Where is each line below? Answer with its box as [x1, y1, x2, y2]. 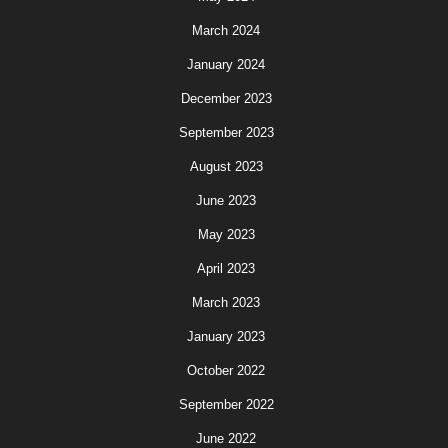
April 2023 [197, 261, 255, 276]
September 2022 [178, 397, 274, 412]
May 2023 [197, 227, 255, 242]
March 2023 [192, 295, 260, 310]
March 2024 [192, 23, 260, 38]
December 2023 [180, 91, 272, 106]
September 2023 [178, 125, 274, 140]
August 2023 [189, 159, 263, 174]
